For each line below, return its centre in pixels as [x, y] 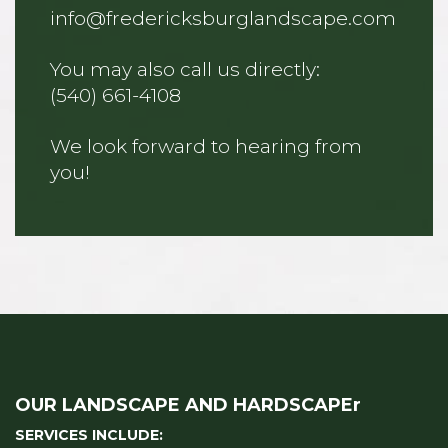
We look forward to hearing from [206, 147]
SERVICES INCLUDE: [89, 434]
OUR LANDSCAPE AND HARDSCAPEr [188, 404]
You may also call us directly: [185, 70]
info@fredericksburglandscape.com [223, 19]
